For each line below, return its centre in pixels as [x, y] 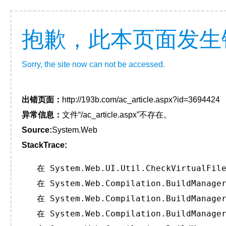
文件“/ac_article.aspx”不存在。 [117, 115]
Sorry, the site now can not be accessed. [93, 64]
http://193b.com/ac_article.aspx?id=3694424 [141, 100]
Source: [37, 130]
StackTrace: [44, 145]
